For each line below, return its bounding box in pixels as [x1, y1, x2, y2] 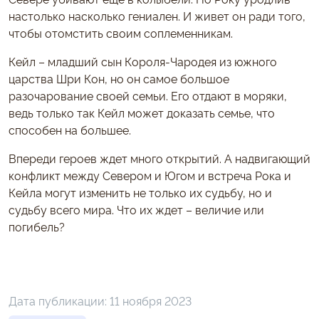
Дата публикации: [9, 292, 110, 308]
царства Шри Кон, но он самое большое [9, 70, 229, 86]
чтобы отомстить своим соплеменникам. [9, 24, 233, 41]
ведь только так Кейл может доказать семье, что [9, 104, 275, 120]
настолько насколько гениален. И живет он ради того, [9, 7, 305, 23]
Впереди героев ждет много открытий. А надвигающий [9, 150, 310, 166]
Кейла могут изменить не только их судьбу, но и [9, 184, 272, 200]
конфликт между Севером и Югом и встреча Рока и [9, 167, 291, 183]
